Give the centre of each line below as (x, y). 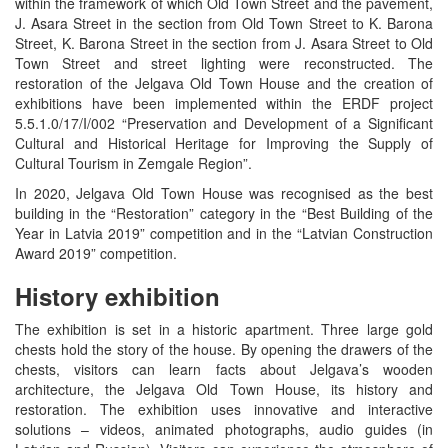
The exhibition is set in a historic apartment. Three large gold (224, 328)
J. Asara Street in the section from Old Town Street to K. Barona (224, 22)
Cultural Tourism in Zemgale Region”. (133, 162)
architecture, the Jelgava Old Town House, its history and (224, 388)
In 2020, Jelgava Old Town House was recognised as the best (224, 192)
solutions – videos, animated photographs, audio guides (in (224, 428)
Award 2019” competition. (96, 252)
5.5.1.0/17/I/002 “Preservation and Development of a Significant (224, 122)
